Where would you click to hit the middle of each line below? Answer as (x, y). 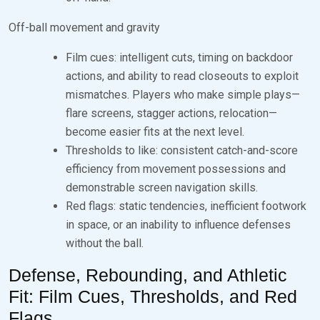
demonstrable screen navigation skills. (162, 187)
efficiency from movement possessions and (176, 169)
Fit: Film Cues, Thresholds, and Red (153, 296)
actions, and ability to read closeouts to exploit (182, 76)
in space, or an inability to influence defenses (178, 224)
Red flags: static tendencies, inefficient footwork (186, 206)
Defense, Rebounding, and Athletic (148, 275)
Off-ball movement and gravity (84, 27)
